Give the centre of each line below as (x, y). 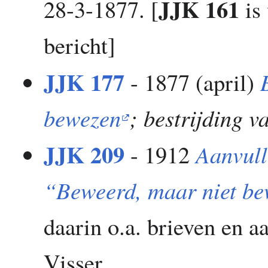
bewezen (83, 117)
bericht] (80, 45)
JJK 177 (84, 82)
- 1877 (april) (193, 82)
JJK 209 (84, 155)
